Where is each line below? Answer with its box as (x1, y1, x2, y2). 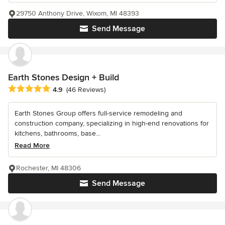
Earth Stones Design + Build (8, 71, 119, 83)
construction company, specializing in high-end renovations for (15, 119, 209, 128)
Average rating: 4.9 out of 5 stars (8, 83, 122, 94)
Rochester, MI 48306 (16, 163, 81, 172)
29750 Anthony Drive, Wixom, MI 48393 (16, 9, 139, 18)
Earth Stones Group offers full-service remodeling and (15, 108, 182, 118)
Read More (15, 141, 50, 150)
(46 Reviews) (66, 85, 105, 94)
